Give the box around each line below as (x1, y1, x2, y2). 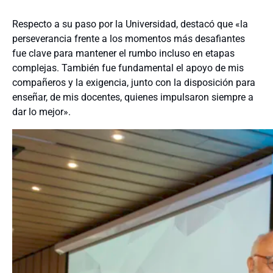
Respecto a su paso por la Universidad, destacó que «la (12, 18, 248, 30)
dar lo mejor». (12, 106, 71, 118)
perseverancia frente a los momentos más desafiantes (12, 33, 245, 45)
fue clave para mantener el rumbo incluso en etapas (12, 48, 235, 60)
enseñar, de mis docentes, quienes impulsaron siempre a (12, 91, 253, 104)
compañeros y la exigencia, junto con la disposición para (12, 77, 255, 89)
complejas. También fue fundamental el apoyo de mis (12, 62, 244, 74)
